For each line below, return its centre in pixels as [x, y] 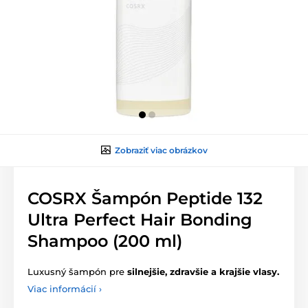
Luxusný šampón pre [77, 271]
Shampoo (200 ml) [105, 241]
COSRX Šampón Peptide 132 [145, 198]
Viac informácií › [65, 288]
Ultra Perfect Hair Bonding [140, 219]
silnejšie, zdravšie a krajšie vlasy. [203, 271]
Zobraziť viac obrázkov [161, 150]
